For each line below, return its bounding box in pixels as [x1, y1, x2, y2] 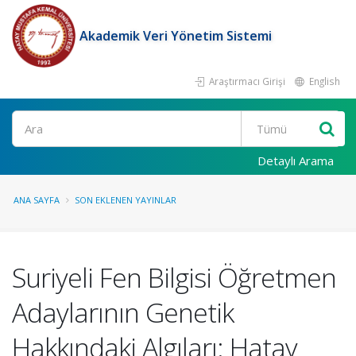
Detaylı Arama [257, 153, 334, 168]
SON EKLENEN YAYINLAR [75, 194, 176, 206]
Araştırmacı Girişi [207, 75, 285, 87]
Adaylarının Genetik [12, 294, 234, 331]
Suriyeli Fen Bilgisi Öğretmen [12, 259, 336, 296]
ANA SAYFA [14, 194, 60, 206]
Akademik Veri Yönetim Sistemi [79, 27, 272, 44]
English [307, 75, 340, 87]
